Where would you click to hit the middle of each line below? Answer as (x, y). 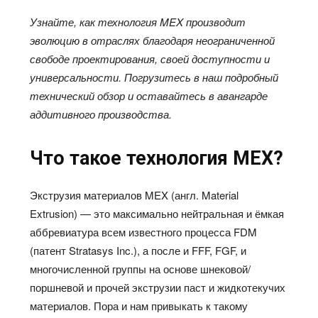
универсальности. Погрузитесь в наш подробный (154, 77)
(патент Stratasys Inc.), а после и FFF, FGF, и (138, 251)
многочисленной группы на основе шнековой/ (141, 269)
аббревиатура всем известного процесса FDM (144, 232)
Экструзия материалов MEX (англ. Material (135, 195)
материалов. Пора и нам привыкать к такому (139, 306)
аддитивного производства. (101, 114)
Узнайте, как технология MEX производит (138, 22)
